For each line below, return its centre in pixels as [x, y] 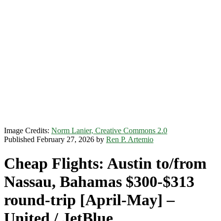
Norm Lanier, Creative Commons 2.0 [109, 130]
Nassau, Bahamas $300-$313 [99, 182]
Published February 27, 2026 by [55, 139]
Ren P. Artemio [130, 139]
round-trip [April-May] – [89, 200]
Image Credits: [28, 130]
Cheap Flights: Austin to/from [105, 164]
